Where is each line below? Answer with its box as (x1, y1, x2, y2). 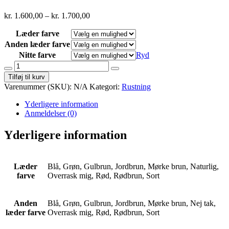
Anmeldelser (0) (25, 109, 77, 118)
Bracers (14, 60, 38, 70)
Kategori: (89, 82, 122, 91)
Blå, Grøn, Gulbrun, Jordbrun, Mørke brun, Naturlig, (48, 162, 219, 171)
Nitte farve (19, 51, 56, 60)
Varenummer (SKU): (4, 82, 74, 91)
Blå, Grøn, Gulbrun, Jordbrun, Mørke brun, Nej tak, (48, 199, 216, 208)
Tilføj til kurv (8, 73, 45, 81)
